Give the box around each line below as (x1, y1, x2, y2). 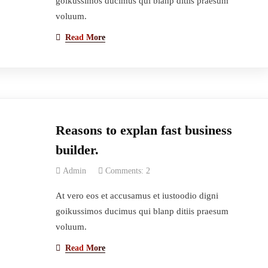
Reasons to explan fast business (55, 123, 232, 138)
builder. (55, 142, 99, 157)
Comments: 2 (105, 166, 150, 175)
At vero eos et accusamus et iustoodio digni (55, 191, 218, 200)
